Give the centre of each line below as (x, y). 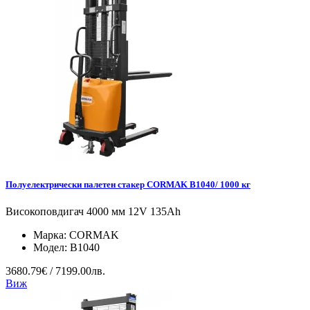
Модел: (52, 248)
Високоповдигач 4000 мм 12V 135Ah (93, 212)
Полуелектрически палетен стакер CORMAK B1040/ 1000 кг (128, 185)
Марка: (51, 235)
